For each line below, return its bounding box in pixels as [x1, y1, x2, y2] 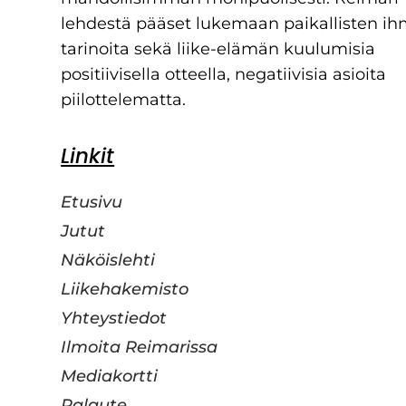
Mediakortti [61, 366, 159, 387]
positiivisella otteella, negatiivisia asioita [61, 64, 387, 85]
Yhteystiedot [61, 308, 168, 329]
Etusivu [61, 192, 123, 213]
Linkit [61, 141, 115, 171]
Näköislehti [61, 250, 156, 271]
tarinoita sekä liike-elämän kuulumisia [61, 39, 376, 60]
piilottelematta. [61, 90, 187, 111]
